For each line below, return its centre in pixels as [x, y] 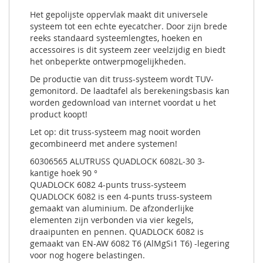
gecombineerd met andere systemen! [104, 143]
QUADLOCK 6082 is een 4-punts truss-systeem [121, 196]
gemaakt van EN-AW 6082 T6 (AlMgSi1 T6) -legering [130, 243]
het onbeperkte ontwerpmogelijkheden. [108, 61]
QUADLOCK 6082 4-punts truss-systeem [108, 184]
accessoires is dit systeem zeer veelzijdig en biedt [128, 49]
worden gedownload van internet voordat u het [123, 102]
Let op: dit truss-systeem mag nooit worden [115, 131]
